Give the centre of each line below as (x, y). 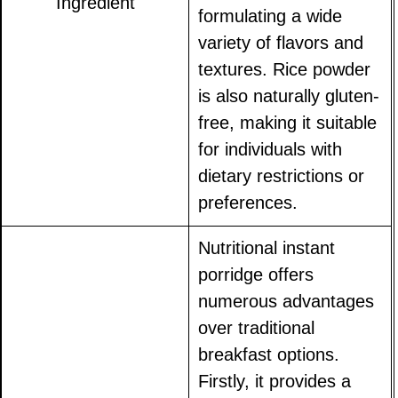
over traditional (257, 327)
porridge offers (256, 274)
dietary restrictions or (282, 175)
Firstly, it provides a (275, 381)
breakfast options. (269, 354)
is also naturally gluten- (289, 96)
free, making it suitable (288, 122)
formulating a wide (271, 16)
